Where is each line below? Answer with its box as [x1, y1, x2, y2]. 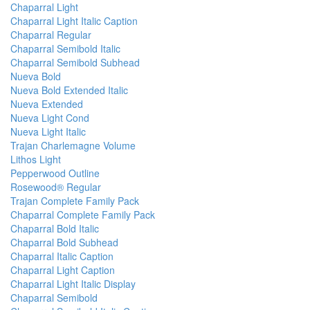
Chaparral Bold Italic [10, 221, 99, 236]
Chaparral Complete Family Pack [10, 208, 155, 222]
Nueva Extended [10, 97, 83, 111]
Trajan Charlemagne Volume [10, 138, 136, 153]
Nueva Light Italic [10, 125, 86, 139]
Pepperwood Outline [10, 166, 100, 181]
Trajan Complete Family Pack [10, 194, 139, 208]
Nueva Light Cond [10, 111, 89, 125]
